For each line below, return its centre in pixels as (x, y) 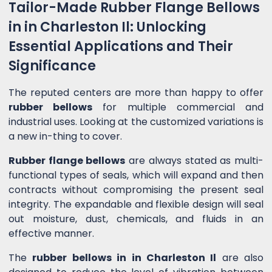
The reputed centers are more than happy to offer (136, 93)
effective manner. (51, 234)
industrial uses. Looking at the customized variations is (136, 122)
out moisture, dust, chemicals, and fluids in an (136, 219)
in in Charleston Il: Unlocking (107, 27)
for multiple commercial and (178, 107)
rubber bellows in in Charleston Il (124, 258)
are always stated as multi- (195, 161)
